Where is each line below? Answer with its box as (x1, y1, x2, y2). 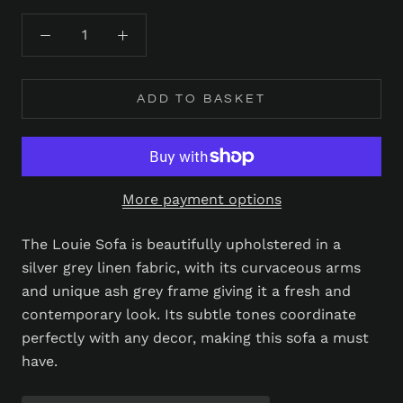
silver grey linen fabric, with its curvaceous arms (22, 258, 361, 276)
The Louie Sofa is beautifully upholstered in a (22, 235, 341, 253)
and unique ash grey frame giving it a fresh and (22, 282, 351, 300)
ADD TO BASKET (137, 92, 266, 105)
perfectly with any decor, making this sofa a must (22, 328, 369, 346)
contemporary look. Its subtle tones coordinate (22, 305, 356, 323)
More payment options (121, 190, 282, 208)
